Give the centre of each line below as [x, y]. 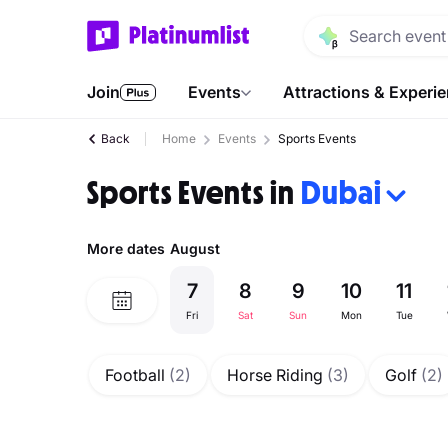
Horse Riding [277, 375]
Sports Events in [194, 193]
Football [137, 375]
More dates [126, 248]
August [195, 248]
